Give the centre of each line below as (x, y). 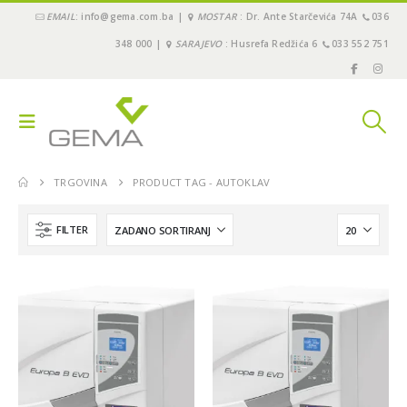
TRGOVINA (80, 183)
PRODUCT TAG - (174, 183)
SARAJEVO (199, 44)
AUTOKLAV (243, 183)
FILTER (72, 230)
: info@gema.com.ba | (130, 16)
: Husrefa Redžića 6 (271, 44)
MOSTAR (217, 16)
